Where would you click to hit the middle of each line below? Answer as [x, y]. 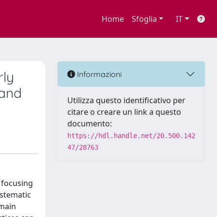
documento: [90, 124]
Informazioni [98, 74]
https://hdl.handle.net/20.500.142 [131, 136]
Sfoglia [144, 19]
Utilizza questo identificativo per [126, 100]
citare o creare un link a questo [124, 112]
